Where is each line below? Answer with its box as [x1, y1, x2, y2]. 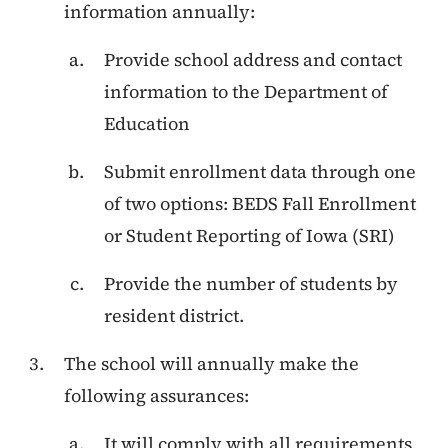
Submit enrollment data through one [104, 158, 416, 184]
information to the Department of [104, 78, 388, 104]
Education [104, 110, 190, 136]
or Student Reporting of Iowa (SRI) [104, 222, 395, 248]
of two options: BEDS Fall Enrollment [104, 190, 416, 216]
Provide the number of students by [104, 270, 398, 296]
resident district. [104, 302, 244, 328]
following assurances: [64, 382, 249, 408]
